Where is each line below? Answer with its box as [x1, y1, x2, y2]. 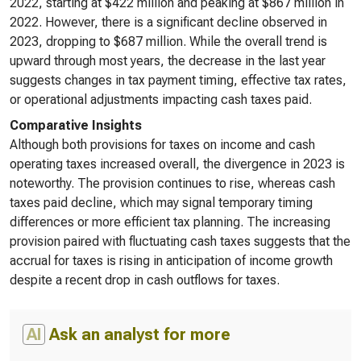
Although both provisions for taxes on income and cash [10, 137, 315, 152]
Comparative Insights [10, 118, 142, 133]
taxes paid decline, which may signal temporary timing [10, 195, 313, 210]
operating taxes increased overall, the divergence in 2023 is [10, 156, 345, 172]
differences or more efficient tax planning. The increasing [10, 214, 330, 230]
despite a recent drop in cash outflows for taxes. [10, 272, 280, 288]
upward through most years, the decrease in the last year [10, 53, 326, 68]
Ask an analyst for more [45, 325, 230, 344]
